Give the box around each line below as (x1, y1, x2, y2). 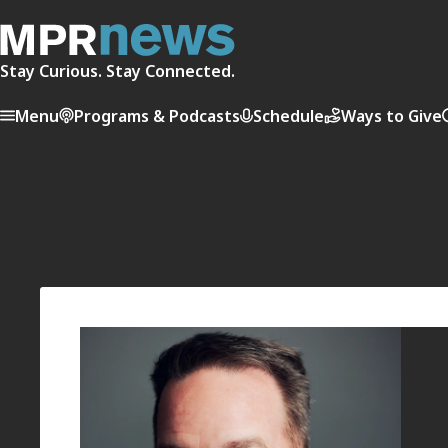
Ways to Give (341, 104, 442, 127)
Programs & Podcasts (74, 104, 240, 127)
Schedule (253, 104, 324, 127)
